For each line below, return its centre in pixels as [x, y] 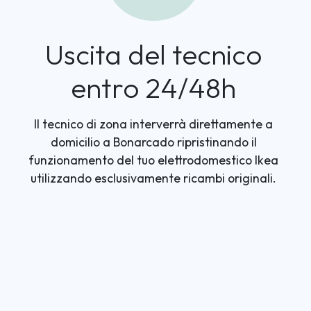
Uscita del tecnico [154, 54]
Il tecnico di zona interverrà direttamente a [154, 124]
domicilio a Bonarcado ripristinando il [153, 142]
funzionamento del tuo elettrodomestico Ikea [154, 160]
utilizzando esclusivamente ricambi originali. [154, 178]
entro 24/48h [154, 87]
